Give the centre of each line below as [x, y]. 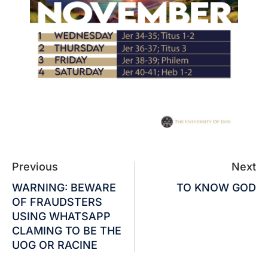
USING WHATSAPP [61, 216]
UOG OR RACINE [55, 245]
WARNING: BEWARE [64, 187]
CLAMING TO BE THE [67, 230]
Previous [35, 166]
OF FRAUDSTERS [57, 202]
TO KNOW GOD [216, 187]
